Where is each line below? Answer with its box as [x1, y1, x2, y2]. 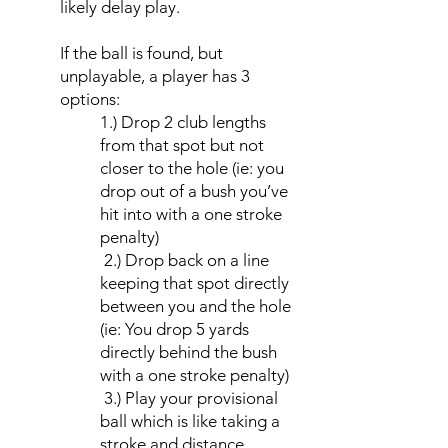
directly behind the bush [100, 342, 277, 362]
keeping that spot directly [100, 273, 289, 293]
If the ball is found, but [60, 43, 223, 63]
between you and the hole [100, 296, 291, 316]
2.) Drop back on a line [100, 250, 269, 270]
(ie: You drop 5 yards [100, 319, 249, 339]
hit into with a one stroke [100, 204, 282, 224]
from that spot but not [100, 135, 264, 155]
